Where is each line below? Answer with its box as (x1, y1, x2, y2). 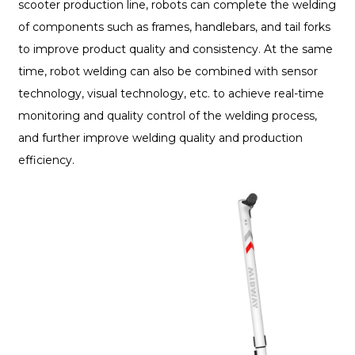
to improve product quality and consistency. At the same (17, 42, 333, 57)
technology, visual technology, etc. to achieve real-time (17, 86, 324, 101)
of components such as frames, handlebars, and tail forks (17, 20, 330, 35)
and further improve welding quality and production (17, 131, 303, 146)
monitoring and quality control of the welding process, (17, 109, 317, 124)
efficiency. (17, 153, 74, 168)
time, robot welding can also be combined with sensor (17, 64, 318, 79)
